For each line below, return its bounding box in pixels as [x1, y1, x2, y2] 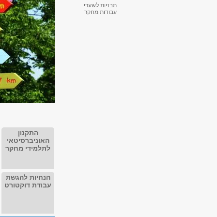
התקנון [17, 129, 38, 137]
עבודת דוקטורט [4, 181, 51, 189]
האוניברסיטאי [6, 137, 49, 144]
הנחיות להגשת [5, 173, 50, 181]
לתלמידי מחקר [5, 144, 50, 152]
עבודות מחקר [84, 9, 117, 16]
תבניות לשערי [84, 2, 117, 9]
